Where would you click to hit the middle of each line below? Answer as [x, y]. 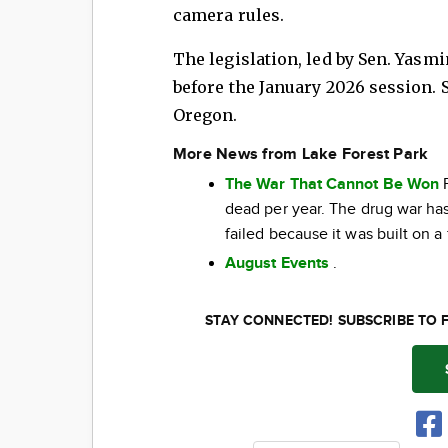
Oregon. [205, 114]
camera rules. [229, 14]
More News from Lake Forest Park [301, 154]
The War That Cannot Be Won [332, 184]
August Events [277, 263]
